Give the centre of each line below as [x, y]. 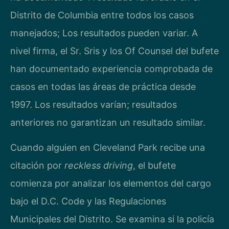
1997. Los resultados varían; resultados [94, 104]
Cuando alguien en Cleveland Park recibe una [108, 148]
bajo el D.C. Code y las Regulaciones [88, 201]
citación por [37, 166]
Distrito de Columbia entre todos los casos [102, 15]
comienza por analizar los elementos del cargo [111, 184]
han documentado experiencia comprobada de [111, 68]
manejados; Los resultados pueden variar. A [104, 33]
